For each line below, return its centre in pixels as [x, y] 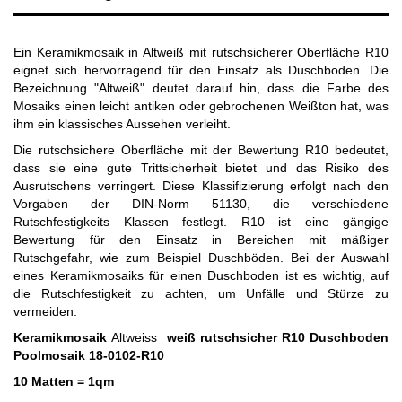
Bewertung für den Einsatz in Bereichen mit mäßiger [201, 240]
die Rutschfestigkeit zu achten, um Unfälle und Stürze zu [201, 293]
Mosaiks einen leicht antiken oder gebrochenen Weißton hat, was [201, 106]
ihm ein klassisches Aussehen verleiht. [122, 124]
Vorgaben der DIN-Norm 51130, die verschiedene [201, 204]
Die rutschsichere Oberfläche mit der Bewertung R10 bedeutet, [201, 150]
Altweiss [139, 337]
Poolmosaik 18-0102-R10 [89, 355]
